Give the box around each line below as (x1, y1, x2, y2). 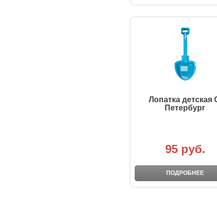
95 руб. (165, 142, 205, 155)
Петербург (165, 104, 205, 112)
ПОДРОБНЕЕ (166, 170, 204, 176)
